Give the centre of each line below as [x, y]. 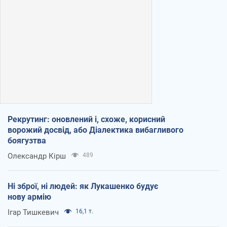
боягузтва [27, 140]
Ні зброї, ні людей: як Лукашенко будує [83, 186]
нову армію [29, 197]
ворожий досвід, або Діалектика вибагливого [96, 130]
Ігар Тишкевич [33, 212]
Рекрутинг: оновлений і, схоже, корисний [86, 119]
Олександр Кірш [37, 156]
